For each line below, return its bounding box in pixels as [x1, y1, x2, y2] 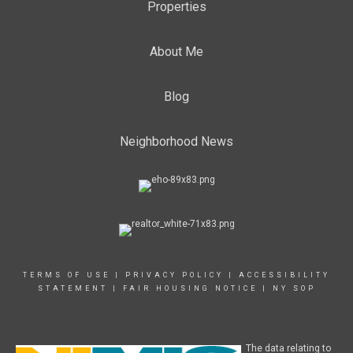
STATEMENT [37, 284, 108, 292]
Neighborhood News [120, 134, 233, 149]
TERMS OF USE [23, 271, 110, 279]
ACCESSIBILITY [239, 271, 330, 279]
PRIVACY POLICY [125, 271, 224, 279]
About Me [150, 44, 203, 59]
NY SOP [272, 284, 316, 292]
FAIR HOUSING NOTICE [122, 284, 258, 292]
